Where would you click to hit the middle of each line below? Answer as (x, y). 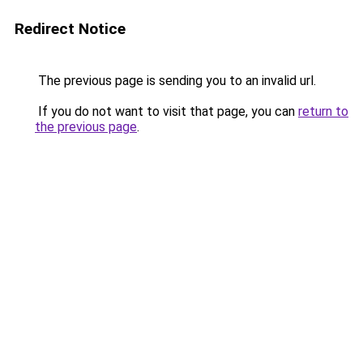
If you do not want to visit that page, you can (167, 111)
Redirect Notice (70, 29)
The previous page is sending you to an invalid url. (175, 81)
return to (323, 111)
